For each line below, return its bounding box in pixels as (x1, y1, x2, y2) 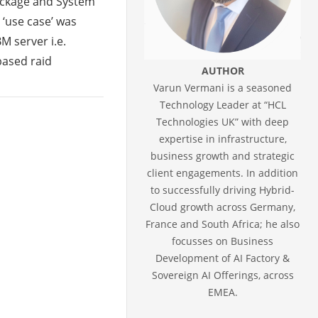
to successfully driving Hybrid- (150, 182, 295, 197)
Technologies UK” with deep (156, 114, 290, 128)
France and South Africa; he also (146, 216, 300, 231)
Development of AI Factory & (155, 251, 290, 265)
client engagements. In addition (147, 165, 299, 180)
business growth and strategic (150, 148, 295, 163)
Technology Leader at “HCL (159, 97, 286, 111)
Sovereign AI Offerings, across (151, 268, 294, 282)
